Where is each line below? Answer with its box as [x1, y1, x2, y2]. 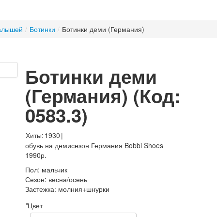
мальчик [41, 165, 67, 174]
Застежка [25, 184, 54, 194]
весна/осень [48, 174, 87, 184]
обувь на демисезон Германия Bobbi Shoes [25, 140, 163, 150]
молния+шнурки [58, 184, 109, 194]
